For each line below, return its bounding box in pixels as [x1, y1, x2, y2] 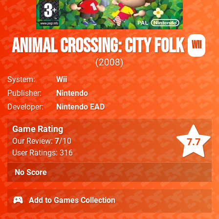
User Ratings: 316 [12, 148, 73, 157]
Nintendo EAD [56, 102, 105, 111]
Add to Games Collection [27, 195, 115, 205]
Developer [7, 102, 42, 111]
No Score [15, 168, 47, 177]
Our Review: [12, 136, 55, 146]
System [7, 75, 33, 84]
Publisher [7, 88, 40, 98]
